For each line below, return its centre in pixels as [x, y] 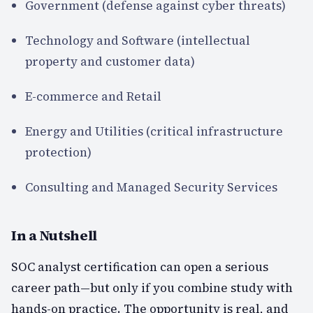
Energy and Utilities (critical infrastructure [154, 131]
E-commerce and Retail [93, 96]
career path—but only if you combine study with [152, 287]
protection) [58, 152]
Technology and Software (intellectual [138, 40]
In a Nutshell [54, 235]
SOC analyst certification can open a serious [140, 267]
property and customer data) [110, 61]
